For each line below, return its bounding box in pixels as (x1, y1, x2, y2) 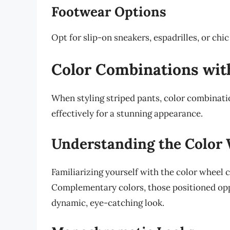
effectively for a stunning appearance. (51, 107, 203, 119)
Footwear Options (51, 3, 166, 21)
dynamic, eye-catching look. (51, 197, 164, 209)
